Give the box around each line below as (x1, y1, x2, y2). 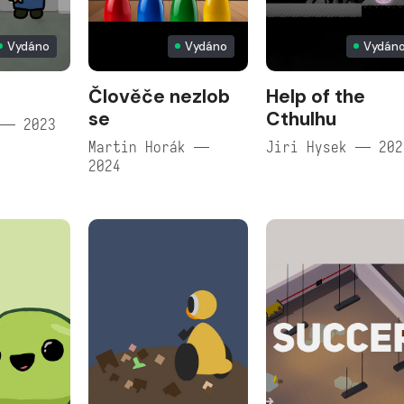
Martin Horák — (88, 137, 210, 157)
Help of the (266, 83, 366, 109)
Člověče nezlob (88, 83, 231, 109)
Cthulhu (266, 106, 337, 132)
